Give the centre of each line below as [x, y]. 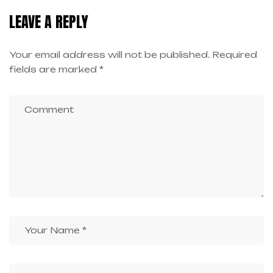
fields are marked [54, 69]
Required [235, 55]
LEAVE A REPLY [49, 22]
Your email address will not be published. [109, 55]
